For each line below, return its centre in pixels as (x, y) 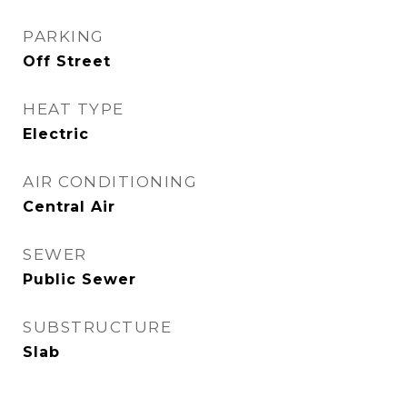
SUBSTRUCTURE (97, 327)
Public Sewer (79, 279)
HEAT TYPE (74, 109)
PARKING (64, 36)
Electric (56, 134)
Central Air (69, 207)
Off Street (67, 61)
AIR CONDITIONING (110, 182)
